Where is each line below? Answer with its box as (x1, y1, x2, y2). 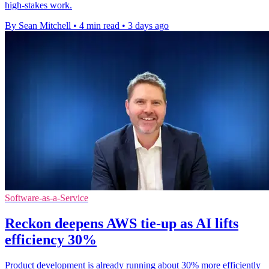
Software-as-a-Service (5, 193, 88, 204)
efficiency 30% (5, 232, 97, 248)
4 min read (79, 20, 119, 31)
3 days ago (128, 20, 169, 31)
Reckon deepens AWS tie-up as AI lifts (5, 216, 238, 232)
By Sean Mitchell (5, 20, 71, 31)
